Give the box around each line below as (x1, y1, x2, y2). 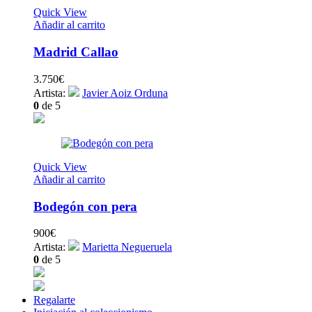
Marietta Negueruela (82, 241, 172, 253)
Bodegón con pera (33, 198, 137, 214)
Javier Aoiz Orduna (82, 86, 168, 99)
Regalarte (33, 294, 75, 306)
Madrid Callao (33, 45, 118, 60)
